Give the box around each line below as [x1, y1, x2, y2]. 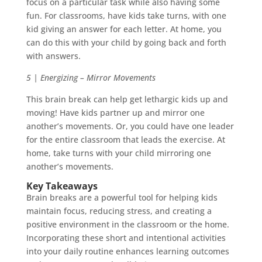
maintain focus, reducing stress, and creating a [26, 205, 212, 217]
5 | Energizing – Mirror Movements [26, 72, 156, 84]
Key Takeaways [26, 180, 98, 193]
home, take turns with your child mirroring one [26, 147, 211, 159]
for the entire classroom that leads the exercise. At [26, 134, 225, 146]
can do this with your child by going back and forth [26, 37, 226, 49]
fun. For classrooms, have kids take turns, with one [26, 10, 226, 22]
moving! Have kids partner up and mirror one [26, 107, 205, 119]
